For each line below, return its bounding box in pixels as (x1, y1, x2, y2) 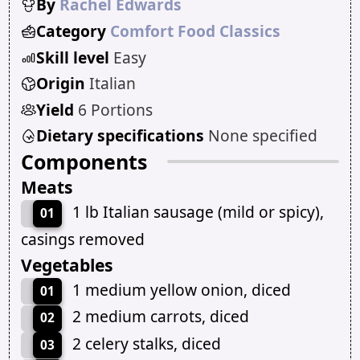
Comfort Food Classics (109, 20, 280, 42)
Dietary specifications (35, 125, 208, 147)
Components (20, 147, 147, 175)
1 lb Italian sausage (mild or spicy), (72, 200, 324, 223)
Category (35, 20, 110, 42)
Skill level (35, 46, 113, 68)
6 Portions (77, 98, 153, 121)
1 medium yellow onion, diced (72, 278, 291, 301)
